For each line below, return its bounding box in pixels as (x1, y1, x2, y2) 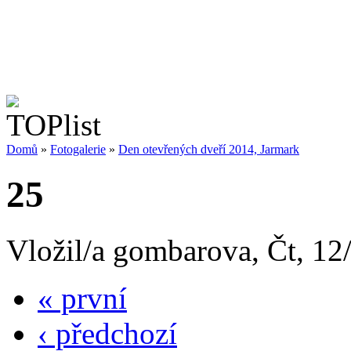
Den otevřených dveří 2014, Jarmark (118, 143, 299, 156)
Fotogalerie (50, 143, 106, 156)
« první (38, 280, 127, 315)
